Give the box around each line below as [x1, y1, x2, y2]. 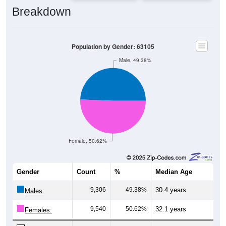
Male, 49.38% [119, 56, 151, 64]
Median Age [155, 167, 192, 176]
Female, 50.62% [69, 137, 107, 144]
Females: [25, 206, 52, 214]
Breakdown [12, 5, 71, 18]
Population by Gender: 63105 [72, 42, 154, 51]
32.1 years [155, 205, 186, 213]
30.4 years [155, 186, 186, 194]
